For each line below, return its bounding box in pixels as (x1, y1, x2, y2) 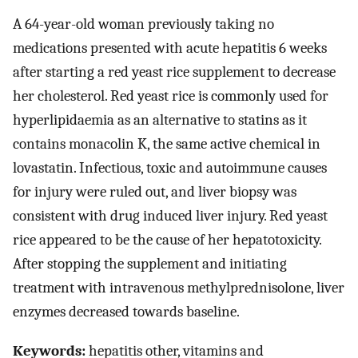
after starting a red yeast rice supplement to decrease (13, 63, 336, 82)
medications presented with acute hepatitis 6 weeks (13, 39, 327, 58)
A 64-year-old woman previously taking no (13, 15, 274, 34)
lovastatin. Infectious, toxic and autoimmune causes (13, 159, 327, 177)
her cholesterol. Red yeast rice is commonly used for (13, 87, 328, 105)
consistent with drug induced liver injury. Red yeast (13, 207, 328, 225)
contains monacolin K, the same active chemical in (13, 135, 320, 153)
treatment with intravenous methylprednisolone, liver (13, 279, 344, 297)
